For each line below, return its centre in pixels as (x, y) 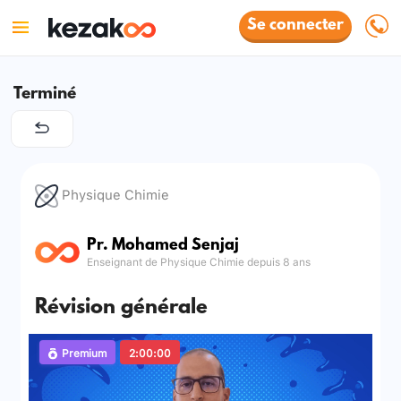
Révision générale (122, 308)
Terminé (45, 94)
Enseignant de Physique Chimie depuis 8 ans (199, 260)
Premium (84, 352)
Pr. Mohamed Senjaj (163, 246)
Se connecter (296, 26)
